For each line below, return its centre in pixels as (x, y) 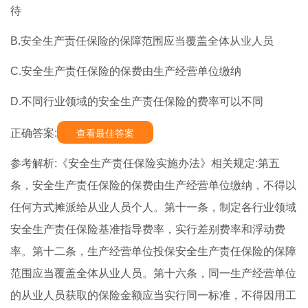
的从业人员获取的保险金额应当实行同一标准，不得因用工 (153, 296)
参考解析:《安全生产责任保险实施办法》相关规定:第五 (145, 164)
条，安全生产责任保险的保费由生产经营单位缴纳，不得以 (153, 186)
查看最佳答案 (105, 134)
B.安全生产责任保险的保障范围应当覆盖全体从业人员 (142, 41)
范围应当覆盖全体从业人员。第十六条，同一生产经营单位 (153, 274)
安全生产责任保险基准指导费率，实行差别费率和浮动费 (148, 230)
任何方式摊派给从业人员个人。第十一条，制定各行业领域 (153, 208)
